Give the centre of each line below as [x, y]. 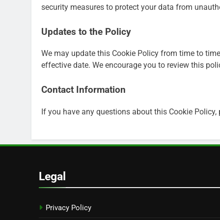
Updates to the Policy [86, 32]
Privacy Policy [69, 207]
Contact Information [83, 90]
